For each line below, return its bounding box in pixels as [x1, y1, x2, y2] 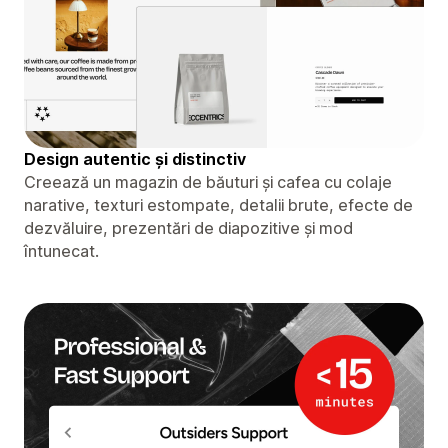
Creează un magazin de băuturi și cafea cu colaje [24, 171, 392, 192]
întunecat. [24, 240, 99, 261]
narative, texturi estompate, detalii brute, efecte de [24, 194, 413, 215]
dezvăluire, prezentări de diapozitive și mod [24, 217, 353, 238]
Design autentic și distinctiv [24, 148, 246, 169]
